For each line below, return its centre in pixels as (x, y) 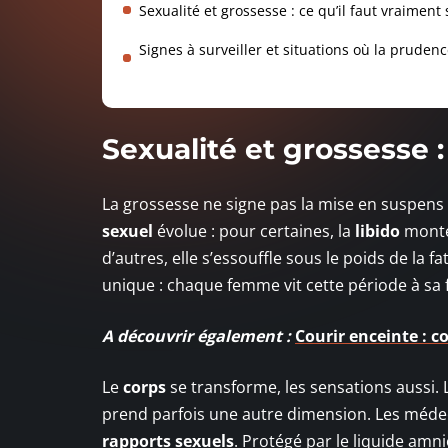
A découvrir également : (196, 335)
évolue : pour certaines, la (254, 230)
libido (377, 230)
